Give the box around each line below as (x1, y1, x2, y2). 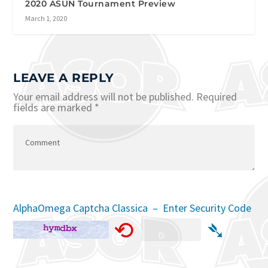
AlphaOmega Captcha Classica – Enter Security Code (13, 201, 252, 215)
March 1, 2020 (25, 14, 68, 23)
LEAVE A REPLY (13, 71, 114, 86)
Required (196, 90, 237, 104)
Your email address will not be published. (13, 90, 194, 104)
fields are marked (13, 100, 95, 115)
